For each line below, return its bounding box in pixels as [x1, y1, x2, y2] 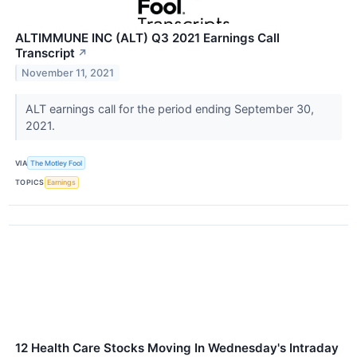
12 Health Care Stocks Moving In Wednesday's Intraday [15, 339, 339, 355]
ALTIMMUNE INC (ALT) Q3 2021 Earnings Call [15, 30, 280, 46]
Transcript [15, 45, 75, 61]
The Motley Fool [30, 158, 83, 167]
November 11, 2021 [22, 67, 115, 80]
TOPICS [15, 178, 45, 187]
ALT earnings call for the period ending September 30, [25, 102, 314, 116]
